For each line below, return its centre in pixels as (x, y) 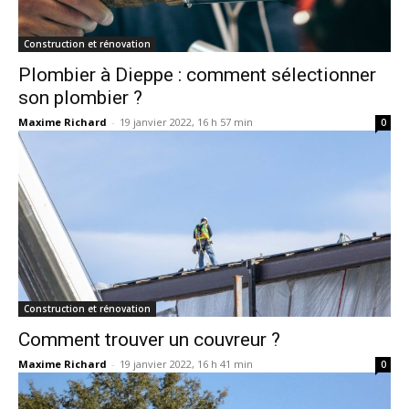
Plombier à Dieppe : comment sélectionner (197, 74)
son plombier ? (80, 97)
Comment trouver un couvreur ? (149, 339)
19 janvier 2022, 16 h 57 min (186, 121)
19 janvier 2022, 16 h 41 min (186, 363)
